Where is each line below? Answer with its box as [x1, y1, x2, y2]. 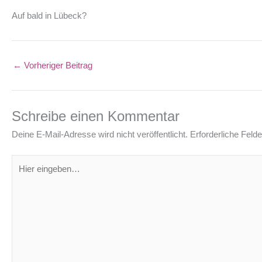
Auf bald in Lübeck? [12, 11, 87, 20]
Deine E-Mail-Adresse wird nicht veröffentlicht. [12, 129, 188, 139]
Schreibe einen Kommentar [12, 108, 180, 124]
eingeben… [11, 170, 54, 180]
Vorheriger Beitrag [22, 60, 92, 70]
